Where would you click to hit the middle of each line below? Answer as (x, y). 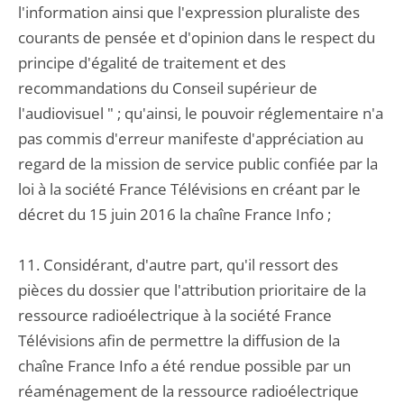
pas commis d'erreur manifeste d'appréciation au (191, 138)
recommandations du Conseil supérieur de (168, 88)
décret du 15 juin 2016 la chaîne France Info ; (174, 214)
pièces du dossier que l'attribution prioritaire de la (192, 290)
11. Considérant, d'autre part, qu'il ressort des (178, 265)
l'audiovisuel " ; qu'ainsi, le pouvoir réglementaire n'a (201, 113)
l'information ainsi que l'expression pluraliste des (189, 12)
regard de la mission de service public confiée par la (198, 164)
